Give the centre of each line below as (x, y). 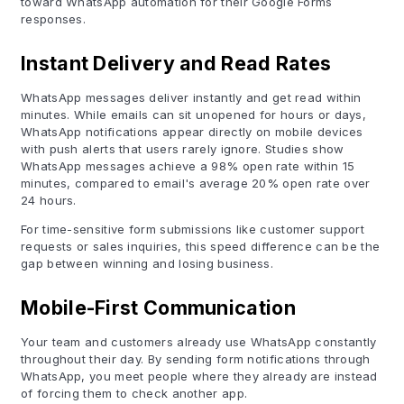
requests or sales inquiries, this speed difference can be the (201, 246)
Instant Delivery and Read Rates (176, 63)
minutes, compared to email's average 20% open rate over (196, 183)
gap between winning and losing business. (147, 263)
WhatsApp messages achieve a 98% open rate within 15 (188, 166)
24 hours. (49, 200)
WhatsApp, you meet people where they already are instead (199, 376)
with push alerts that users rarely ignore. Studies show (183, 149)
